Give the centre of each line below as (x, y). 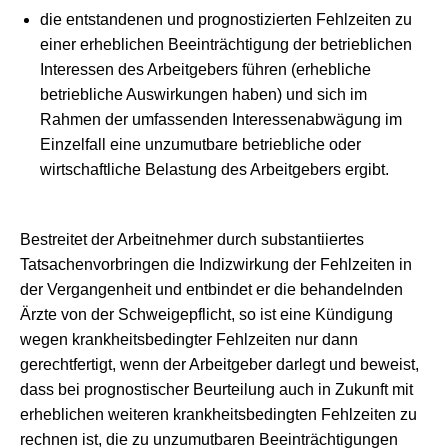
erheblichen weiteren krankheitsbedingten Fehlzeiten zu (218, 414)
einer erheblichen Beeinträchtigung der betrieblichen (226, 44)
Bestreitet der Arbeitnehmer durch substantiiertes (192, 239)
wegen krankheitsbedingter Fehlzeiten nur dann (189, 339)
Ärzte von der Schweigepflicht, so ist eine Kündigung (206, 314)
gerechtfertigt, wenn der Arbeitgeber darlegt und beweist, (219, 364)
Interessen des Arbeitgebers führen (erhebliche (205, 69)
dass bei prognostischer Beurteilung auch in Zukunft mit (216, 389)
